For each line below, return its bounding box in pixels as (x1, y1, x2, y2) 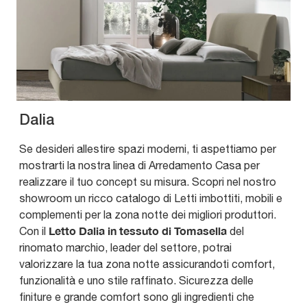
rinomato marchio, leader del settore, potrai (19, 241, 232, 254)
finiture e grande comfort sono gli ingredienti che (19, 291, 254, 304)
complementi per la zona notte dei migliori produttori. (19, 208, 276, 221)
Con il (19, 225, 49, 238)
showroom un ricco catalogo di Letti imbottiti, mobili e (19, 192, 282, 205)
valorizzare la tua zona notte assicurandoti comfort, (19, 258, 275, 271)
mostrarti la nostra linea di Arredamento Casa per (19, 159, 260, 172)
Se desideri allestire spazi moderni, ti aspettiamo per (19, 143, 276, 156)
